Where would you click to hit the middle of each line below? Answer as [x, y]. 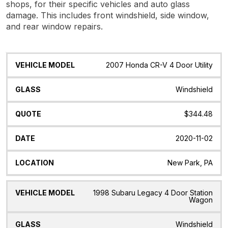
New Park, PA [190, 162]
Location [187, 64]
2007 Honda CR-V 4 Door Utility [159, 65]
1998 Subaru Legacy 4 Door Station [153, 193]
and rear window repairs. [54, 26]
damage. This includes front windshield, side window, [108, 15]
